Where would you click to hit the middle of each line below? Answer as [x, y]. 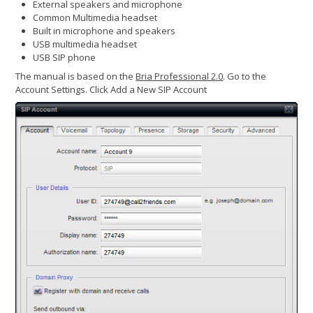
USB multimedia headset [85, 44]
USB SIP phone [65, 57]
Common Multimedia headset [95, 17]
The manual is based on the [76, 77]
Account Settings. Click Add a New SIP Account [111, 90]
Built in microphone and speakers [104, 30]
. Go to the [245, 77]
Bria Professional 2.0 [180, 77]
